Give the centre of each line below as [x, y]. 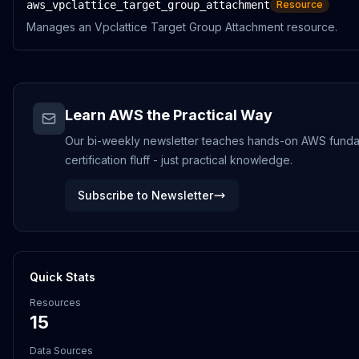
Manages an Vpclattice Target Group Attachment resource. [182, 27]
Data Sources [61, 351]
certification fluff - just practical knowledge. [179, 160]
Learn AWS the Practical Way [169, 115]
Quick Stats [63, 277]
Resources [55, 303]
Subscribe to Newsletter [145, 195]
